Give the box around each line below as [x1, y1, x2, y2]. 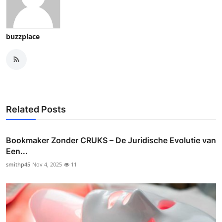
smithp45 [6, 160, 30, 168]
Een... [6, 146, 28, 156]
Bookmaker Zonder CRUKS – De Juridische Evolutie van [6, 135, 216, 145]
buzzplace [6, 31, 40, 41]
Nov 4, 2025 [32, 160, 62, 168]
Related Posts [6, 104, 66, 114]
